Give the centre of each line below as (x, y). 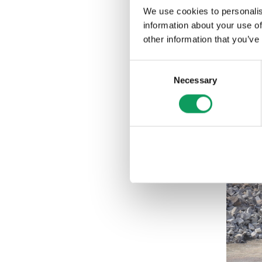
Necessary (195, 80)
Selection (147, 81)
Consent (146, 67)
